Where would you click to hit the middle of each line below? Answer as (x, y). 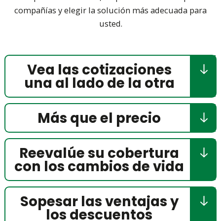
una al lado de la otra (99, 83)
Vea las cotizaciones (99, 70)
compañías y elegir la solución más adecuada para (110, 10)
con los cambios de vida (99, 167)
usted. (110, 23)
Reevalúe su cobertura (99, 153)
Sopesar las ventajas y (99, 202)
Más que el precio (99, 118)
